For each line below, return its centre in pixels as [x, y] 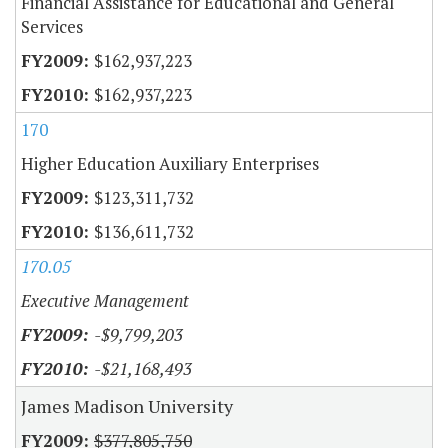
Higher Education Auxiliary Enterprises [170, 164]
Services [52, 27]
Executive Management [105, 301]
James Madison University [127, 406]
